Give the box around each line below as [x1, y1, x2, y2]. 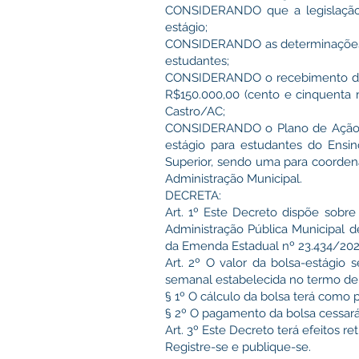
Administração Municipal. [165, 171, 302, 186]
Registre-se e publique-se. [165, 340, 311, 354]
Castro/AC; [165, 104, 225, 119]
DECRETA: [165, 188, 221, 203]
